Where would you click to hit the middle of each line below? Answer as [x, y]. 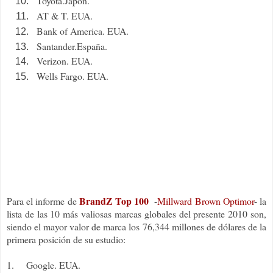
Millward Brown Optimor [206, 201]
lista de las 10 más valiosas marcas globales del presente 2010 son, [136, 214]
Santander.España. [72, 46]
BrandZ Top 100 [114, 201]
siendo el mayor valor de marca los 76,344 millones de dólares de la [136, 227]
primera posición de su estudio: [66, 239]
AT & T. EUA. [65, 15]
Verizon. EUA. [65, 61]
